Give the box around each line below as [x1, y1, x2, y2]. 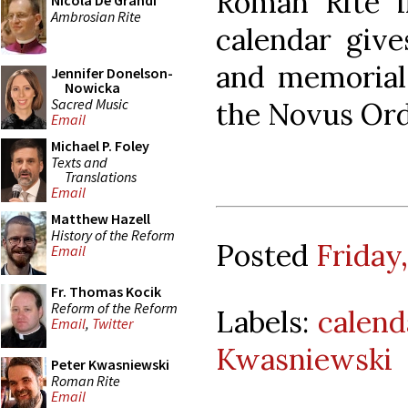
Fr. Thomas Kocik [51, 282, 161, 301]
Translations [65, 167, 137, 186]
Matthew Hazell [51, 209, 150, 228]
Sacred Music [51, 94, 128, 113]
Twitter [92, 314, 133, 333]
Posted [216, 236, 316, 274]
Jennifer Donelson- [51, 64, 173, 82]
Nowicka [65, 78, 120, 97]
